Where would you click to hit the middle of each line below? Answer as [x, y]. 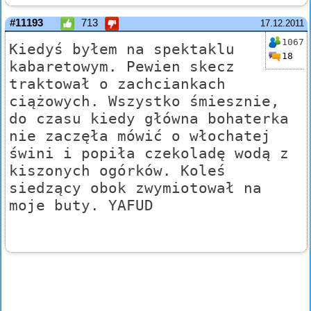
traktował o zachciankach [117, 84]
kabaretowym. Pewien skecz [122, 67]
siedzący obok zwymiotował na [135, 188]
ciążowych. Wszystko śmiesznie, [144, 101]
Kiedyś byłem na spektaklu [122, 49]
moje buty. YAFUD [81, 205]
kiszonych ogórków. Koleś [117, 171]
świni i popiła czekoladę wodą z [149, 153]
